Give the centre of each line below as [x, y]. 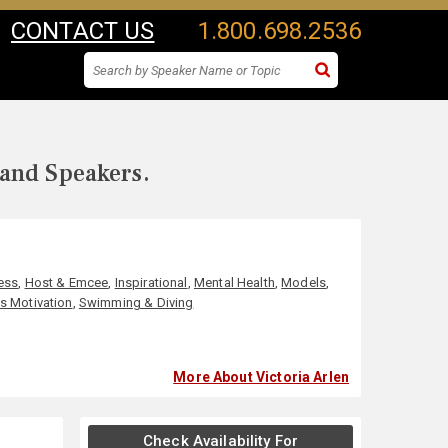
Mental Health [234, 282]
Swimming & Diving [136, 302]
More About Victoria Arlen [261, 377]
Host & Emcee [66, 282]
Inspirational [151, 282]
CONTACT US [83, 31]
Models [304, 282]
